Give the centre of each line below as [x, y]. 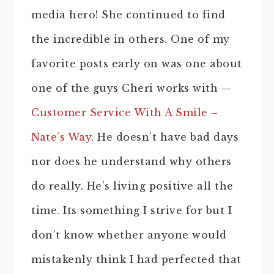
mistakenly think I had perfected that [136, 259]
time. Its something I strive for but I [131, 210]
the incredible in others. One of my [131, 39]
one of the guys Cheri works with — [131, 88]
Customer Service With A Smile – [125, 113]
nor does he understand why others [131, 161]
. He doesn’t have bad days [165, 137]
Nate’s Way [61, 137]
